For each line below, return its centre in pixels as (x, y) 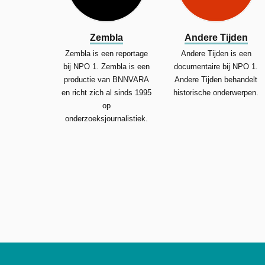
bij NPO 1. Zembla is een (106, 66)
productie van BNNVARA (106, 79)
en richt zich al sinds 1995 (106, 92)
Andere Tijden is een (216, 53)
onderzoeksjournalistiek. (106, 118)
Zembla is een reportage (106, 53)
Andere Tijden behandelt (216, 79)
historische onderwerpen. (216, 92)
